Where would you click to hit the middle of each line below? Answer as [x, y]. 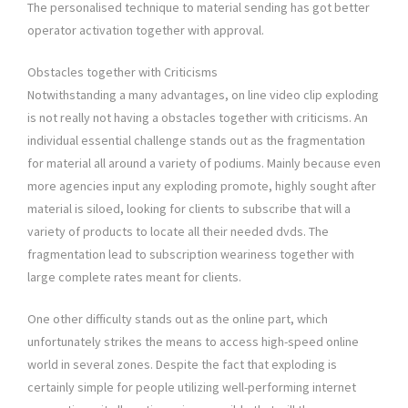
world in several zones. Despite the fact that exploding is [182, 365]
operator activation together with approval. [146, 31]
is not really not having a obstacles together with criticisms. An [198, 118]
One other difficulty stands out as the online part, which [178, 319]
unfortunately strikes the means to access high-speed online [193, 342]
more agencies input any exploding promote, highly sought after [202, 186]
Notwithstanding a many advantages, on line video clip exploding [203, 95]
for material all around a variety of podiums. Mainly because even [204, 163]
